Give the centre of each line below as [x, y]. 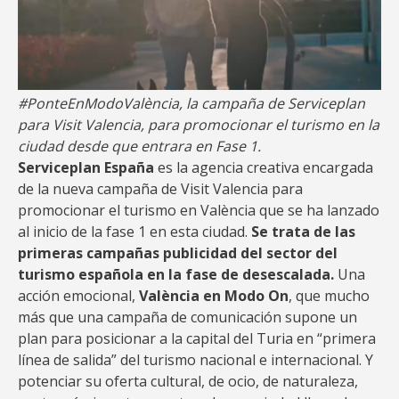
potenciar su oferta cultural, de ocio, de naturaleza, [188, 381]
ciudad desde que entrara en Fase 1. [139, 146]
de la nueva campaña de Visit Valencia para [160, 189]
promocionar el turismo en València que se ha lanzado [199, 210]
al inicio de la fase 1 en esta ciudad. [134, 232]
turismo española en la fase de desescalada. [176, 274]
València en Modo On [214, 296]
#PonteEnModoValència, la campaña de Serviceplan [191, 103]
